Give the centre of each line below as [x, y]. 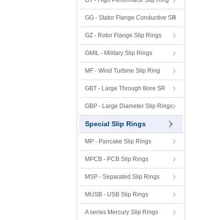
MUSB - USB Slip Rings [117, 194]
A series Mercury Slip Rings [122, 212]
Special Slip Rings [115, 124]
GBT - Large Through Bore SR [125, 88]
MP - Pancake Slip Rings [118, 141]
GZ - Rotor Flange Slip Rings [123, 35]
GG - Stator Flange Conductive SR [131, 18]
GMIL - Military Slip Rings [119, 53]
